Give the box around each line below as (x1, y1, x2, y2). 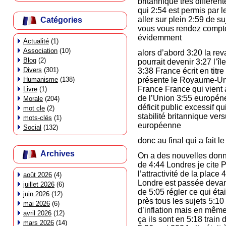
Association (23, 47, 58, 54)
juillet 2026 (23, 181, 54, 188)
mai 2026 (23, 200, 50, 207)
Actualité (23, 37, 49, 45)
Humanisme (23, 76, 58, 83)
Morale (23, 95, 43, 102)
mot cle (23, 104, 45, 112)
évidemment (138, 33, 182, 42)
